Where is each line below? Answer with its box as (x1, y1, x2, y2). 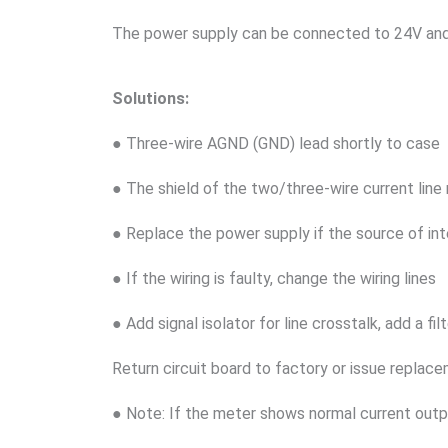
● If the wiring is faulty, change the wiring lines (112, 269, 436, 288)
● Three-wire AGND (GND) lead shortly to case (112, 134, 440, 153)
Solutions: (112, 89, 189, 108)
